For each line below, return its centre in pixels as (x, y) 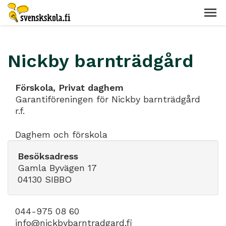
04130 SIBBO (45, 179)
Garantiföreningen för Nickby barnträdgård (108, 99)
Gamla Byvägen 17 (57, 167)
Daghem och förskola (61, 134)
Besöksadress (48, 156)
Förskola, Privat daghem (69, 88)
